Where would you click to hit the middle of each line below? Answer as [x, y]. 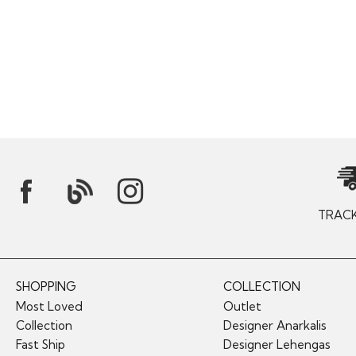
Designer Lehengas [277, 344]
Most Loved [49, 306]
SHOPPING [46, 286]
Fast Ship [41, 344]
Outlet [242, 306]
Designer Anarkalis [275, 325]
